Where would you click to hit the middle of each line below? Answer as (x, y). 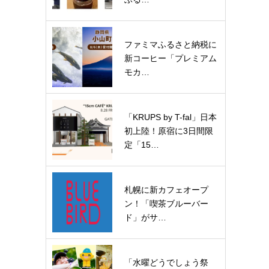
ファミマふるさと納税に (171, 44)
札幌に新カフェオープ (166, 190)
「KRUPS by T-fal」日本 (171, 117)
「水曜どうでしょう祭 (166, 262)
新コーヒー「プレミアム (171, 58)
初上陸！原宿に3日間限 (169, 131)
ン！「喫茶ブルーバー (166, 204)
